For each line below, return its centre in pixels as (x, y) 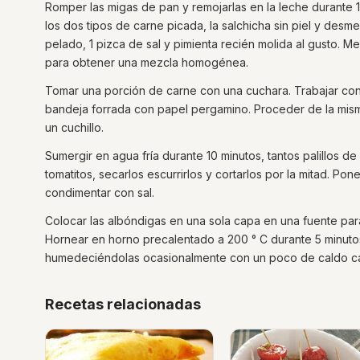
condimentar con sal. (100, 192)
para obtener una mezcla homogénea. (147, 62)
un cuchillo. (74, 127)
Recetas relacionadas (123, 304)
